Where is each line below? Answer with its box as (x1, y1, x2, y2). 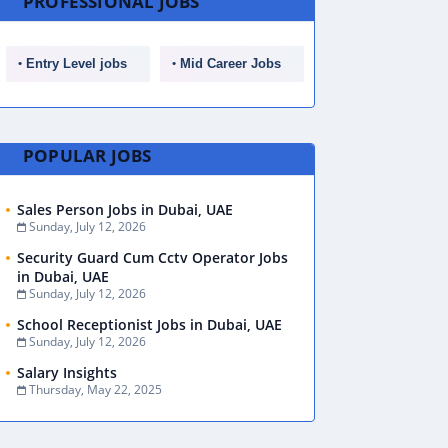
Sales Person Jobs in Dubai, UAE (17, 200, 233, 219)
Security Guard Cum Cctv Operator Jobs (17, 248, 288, 267)
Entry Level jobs (26, 56, 127, 71)
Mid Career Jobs (180, 56, 281, 71)
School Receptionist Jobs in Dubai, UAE (17, 315, 282, 334)
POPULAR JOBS (23, 143, 152, 167)
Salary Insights (17, 363, 117, 382)
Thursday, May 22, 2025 (29, 381, 162, 398)
